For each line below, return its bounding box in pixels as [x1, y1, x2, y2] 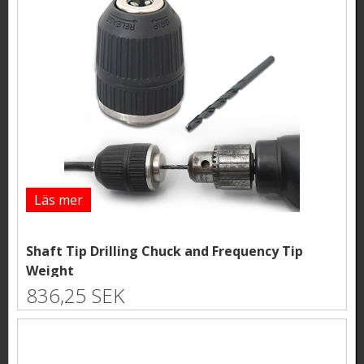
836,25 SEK [26, 281, 124, 309]
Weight [26, 262, 74, 280]
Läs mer [34, 190, 83, 209]
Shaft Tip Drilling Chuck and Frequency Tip [26, 242, 303, 261]
